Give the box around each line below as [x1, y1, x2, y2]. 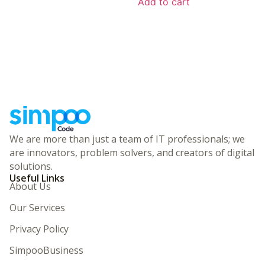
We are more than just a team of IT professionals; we [9, 132, 245, 146]
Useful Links [9, 171, 64, 185]
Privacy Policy [9, 222, 69, 235]
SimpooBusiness [9, 243, 83, 257]
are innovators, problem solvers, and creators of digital [9, 146, 254, 159]
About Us [9, 179, 51, 193]
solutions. [9, 159, 53, 173]
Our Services [9, 201, 65, 214]
